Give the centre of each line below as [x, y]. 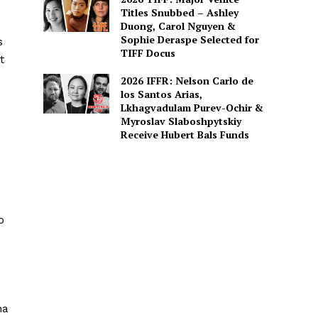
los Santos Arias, [161, 94]
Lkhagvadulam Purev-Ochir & [192, 107]
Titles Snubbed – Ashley [179, 12]
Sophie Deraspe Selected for [190, 39]
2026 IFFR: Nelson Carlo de [187, 80]
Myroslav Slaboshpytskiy [181, 121]
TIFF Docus [148, 53]
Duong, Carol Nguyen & [178, 26]
